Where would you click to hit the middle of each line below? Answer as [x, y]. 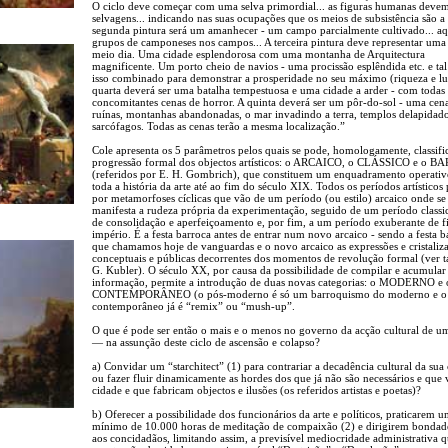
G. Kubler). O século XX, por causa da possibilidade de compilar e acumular [269, 269]
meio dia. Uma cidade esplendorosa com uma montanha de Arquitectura [258, 53]
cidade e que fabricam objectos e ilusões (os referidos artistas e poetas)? [256, 389]
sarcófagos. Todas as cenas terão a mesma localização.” [218, 125]
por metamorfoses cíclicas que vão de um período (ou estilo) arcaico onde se [269, 197]
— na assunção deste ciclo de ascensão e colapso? [206, 341]
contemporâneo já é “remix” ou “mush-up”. [193, 305]
